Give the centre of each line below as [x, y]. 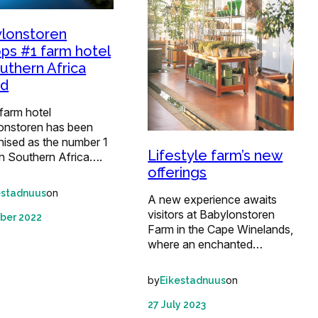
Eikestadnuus [193, 280]
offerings [177, 172]
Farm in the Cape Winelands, [221, 229]
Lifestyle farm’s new [215, 155]
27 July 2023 [177, 304]
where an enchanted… [205, 244]
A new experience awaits [213, 199]
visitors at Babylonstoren [212, 214]
